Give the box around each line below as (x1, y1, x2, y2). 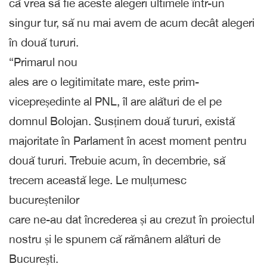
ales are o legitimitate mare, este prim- (9, 74, 199, 88)
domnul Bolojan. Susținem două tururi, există (9, 114, 235, 128)
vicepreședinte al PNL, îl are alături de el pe (9, 94, 222, 108)
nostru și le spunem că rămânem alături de (9, 232, 221, 246)
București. (9, 252, 58, 265)
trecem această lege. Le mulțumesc (9, 173, 187, 187)
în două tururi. (9, 35, 79, 49)
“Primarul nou (9, 55, 77, 69)
